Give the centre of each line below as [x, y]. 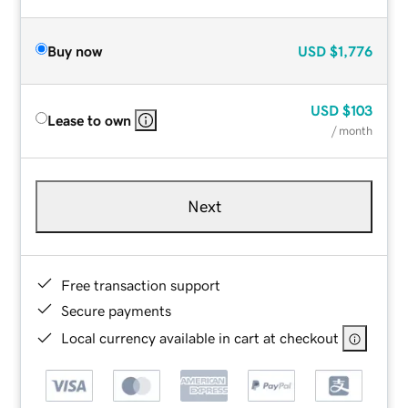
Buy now [75, 51]
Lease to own [90, 120]
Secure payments [117, 310]
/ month [352, 130]
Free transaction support [141, 285]
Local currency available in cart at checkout [200, 337]
